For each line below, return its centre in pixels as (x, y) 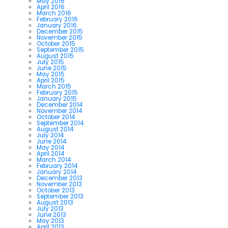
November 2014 (59, 111)
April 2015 (51, 80)
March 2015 (54, 86)
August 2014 (55, 129)
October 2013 (56, 190)
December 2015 (60, 31)
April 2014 (50, 153)
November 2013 (59, 184)
